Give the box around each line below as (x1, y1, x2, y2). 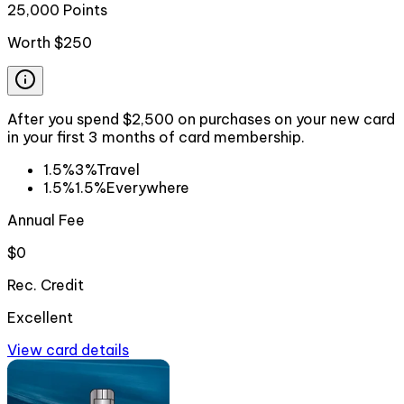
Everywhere (106, 178, 189, 197)
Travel (96, 160, 140, 179)
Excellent (7, 308, 73, 326)
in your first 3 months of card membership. (7, 127, 305, 146)
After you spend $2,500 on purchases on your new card (7, 109, 395, 128)
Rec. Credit (7, 275, 84, 294)
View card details (7, 340, 129, 359)
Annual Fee (7, 210, 85, 229)
